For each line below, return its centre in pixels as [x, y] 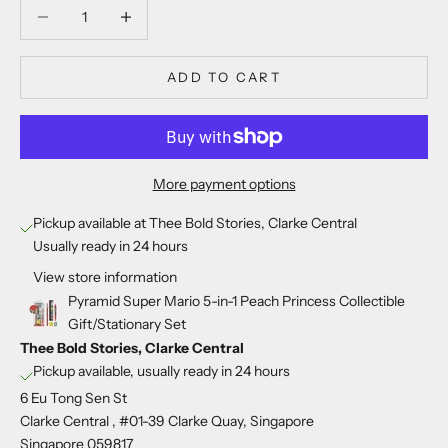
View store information [105, 277]
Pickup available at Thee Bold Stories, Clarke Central [195, 223]
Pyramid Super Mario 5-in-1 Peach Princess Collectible [236, 301]
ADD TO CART [224, 77]
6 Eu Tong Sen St [73, 398]
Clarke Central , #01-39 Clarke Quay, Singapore [167, 421]
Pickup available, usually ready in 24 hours [161, 371]
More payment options [224, 184]
